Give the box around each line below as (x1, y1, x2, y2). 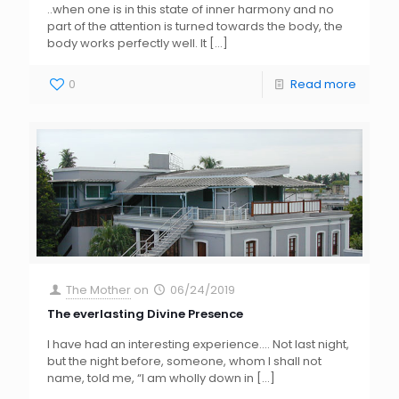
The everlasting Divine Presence (47, 305, 243, 322)
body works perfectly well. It (47, 35, 207, 53)
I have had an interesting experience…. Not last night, (47, 335, 349, 353)
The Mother (66, 281, 132, 298)
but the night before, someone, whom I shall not (47, 352, 322, 370)
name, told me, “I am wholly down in (47, 369, 254, 387)
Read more (290, 76, 356, 94)
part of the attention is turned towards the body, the (47, 18, 343, 36)
